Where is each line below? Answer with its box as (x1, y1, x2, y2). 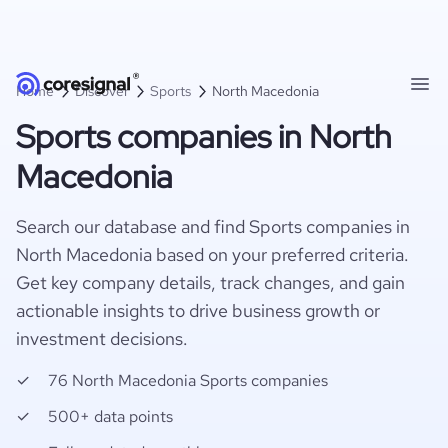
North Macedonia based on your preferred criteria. (16, 243, 409, 266)
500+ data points (48, 406, 173, 427)
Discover (75, 82, 129, 100)
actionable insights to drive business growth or (16, 299, 380, 322)
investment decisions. (16, 327, 188, 350)
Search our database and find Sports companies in (16, 215, 410, 238)
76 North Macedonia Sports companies (48, 370, 328, 391)
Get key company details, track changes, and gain (16, 271, 405, 294)
